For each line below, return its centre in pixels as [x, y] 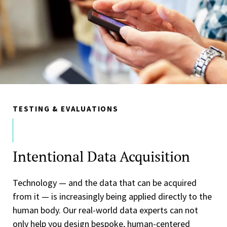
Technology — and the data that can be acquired [105, 183]
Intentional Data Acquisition [101, 157]
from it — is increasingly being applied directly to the [112, 197]
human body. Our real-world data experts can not [105, 210]
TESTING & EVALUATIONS [66, 109]
